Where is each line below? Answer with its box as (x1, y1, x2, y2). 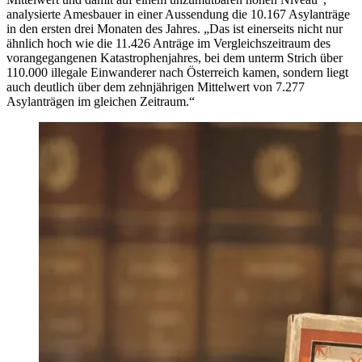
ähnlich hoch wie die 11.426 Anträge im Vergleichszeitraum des (6, 36, 330, 51)
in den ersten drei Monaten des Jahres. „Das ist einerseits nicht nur (6, 22, 343, 36)
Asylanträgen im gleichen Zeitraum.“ (6, 95, 195, 109)
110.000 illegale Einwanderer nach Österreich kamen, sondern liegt (6, 65, 348, 80)
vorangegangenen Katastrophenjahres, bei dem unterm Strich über (6, 51, 343, 65)
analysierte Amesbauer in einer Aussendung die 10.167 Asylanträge (6, 7, 350, 22)
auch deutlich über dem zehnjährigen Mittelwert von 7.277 (6, 80, 305, 95)
